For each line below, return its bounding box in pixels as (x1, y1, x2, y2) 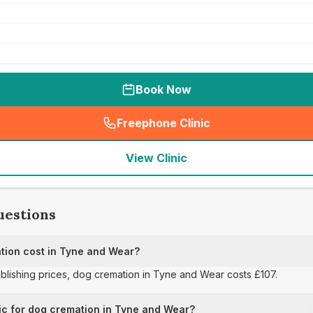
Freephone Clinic (117, 116, 210, 130)
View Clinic (126, 151, 187, 165)
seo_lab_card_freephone (159, 123, 299, 138)
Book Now (136, 82, 191, 96)
